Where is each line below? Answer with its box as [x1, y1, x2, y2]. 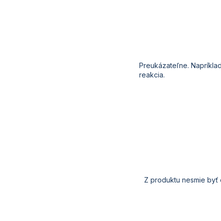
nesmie [182, 176, 205, 184]
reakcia [139, 71, 163, 79]
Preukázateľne [139, 61, 187, 70]
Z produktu [144, 176, 182, 184]
